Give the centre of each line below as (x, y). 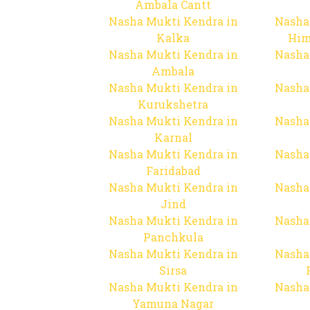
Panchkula (173, 237)
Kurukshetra (173, 104)
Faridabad (173, 171)
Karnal (173, 137)
